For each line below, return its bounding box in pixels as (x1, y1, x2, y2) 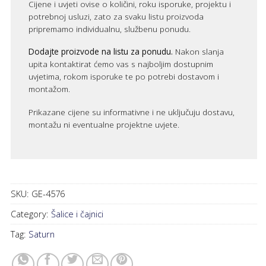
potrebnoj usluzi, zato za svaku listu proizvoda (28, 10, 204, 22)
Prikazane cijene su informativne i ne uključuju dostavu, (28, 106, 235, 118)
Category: (11, 208, 52, 220)
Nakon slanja (173, 46, 224, 58)
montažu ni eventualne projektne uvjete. (28, 118, 180, 130)
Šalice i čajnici (51, 208, 104, 220)
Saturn (28, 228, 55, 240)
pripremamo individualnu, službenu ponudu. (28, 23, 191, 34)
